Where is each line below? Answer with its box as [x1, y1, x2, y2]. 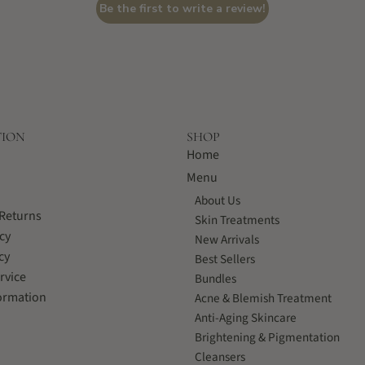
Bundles [195, 270, 236, 288]
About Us [195, 191, 240, 210]
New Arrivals [195, 231, 259, 249]
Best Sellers [195, 250, 255, 269]
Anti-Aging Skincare [195, 309, 297, 328]
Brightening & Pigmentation [195, 328, 340, 347]
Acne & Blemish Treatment [195, 289, 332, 308]
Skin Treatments [195, 211, 279, 230]
